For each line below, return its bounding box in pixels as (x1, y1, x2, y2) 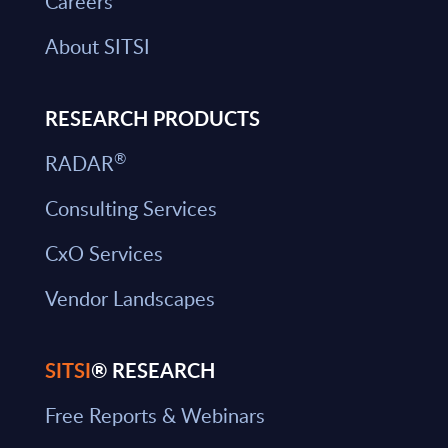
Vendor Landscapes (44, 284, 215, 312)
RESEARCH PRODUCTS (44, 104, 260, 132)
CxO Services (44, 239, 163, 267)
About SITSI (44, 32, 150, 60)
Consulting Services (44, 194, 217, 222)
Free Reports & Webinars (44, 401, 265, 429)
